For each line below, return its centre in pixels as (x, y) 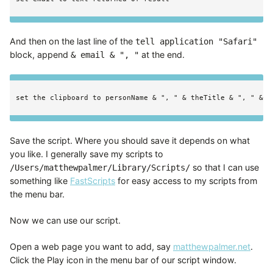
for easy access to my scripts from (186, 180)
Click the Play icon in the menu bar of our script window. (123, 260)
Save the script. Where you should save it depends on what (130, 140)
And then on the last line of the (73, 41)
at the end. (162, 55)
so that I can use (225, 167)
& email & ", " (105, 55)
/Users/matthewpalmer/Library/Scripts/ (100, 167)
